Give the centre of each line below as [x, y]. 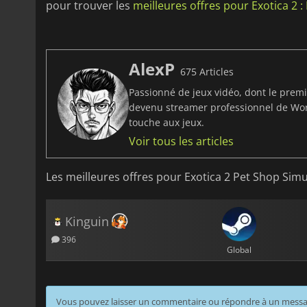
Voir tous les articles [181, 142]
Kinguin [87, 222]
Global [239, 249]
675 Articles [207, 72]
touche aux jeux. [167, 123]
